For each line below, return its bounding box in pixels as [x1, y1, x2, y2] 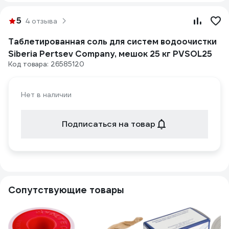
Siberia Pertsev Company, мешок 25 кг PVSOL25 [8, 49, 212, 59]
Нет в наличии [21, 90, 72, 99]
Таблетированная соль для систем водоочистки [8, 36, 217, 47]
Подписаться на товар [61, 119, 155, 129]
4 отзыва [26, 16, 57, 26]
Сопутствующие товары [8, 184, 124, 196]
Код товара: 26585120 [8, 60, 84, 68]
